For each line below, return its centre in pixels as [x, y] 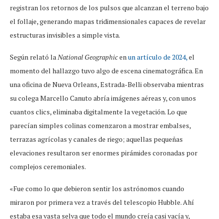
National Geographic [87, 57]
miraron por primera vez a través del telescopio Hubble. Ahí [102, 202]
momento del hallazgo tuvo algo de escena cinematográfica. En [106, 71]
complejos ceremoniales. [48, 167]
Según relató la [33, 57]
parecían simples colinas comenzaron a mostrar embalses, [100, 126]
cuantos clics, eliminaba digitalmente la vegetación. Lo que [99, 112]
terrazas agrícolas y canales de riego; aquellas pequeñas [96, 139]
